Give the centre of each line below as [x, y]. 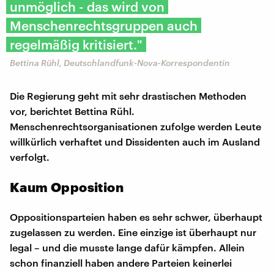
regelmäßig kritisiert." [76, 44]
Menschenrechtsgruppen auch [104, 25]
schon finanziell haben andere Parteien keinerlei [121, 262]
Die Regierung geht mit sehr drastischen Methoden [128, 95]
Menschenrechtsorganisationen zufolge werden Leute [135, 126]
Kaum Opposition [67, 187]
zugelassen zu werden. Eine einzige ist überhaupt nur [133, 232]
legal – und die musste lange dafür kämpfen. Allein [127, 247]
